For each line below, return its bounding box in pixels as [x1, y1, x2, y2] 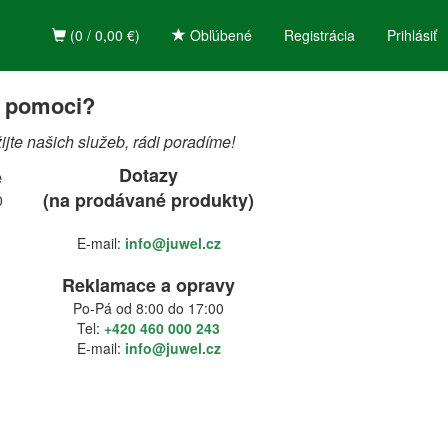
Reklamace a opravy [62, 272, 235, 298]
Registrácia [284, 25, 355, 45]
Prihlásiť [387, 25, 437, 45]
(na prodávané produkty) [43, 187, 254, 213]
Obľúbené [186, 25, 252, 45]
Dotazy [119, 162, 178, 188]
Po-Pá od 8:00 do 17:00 [73, 298, 224, 318]
